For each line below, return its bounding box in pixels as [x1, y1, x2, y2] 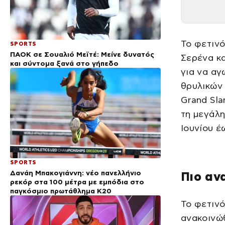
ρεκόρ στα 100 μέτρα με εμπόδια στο [10, 177, 144, 186]
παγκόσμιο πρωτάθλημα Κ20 [10, 186, 111, 195]
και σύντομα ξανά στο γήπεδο [10, 59, 119, 67]
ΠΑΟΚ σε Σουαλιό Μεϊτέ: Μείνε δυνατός [10, 50, 154, 58]
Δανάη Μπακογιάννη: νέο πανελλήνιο [10, 168, 141, 177]
